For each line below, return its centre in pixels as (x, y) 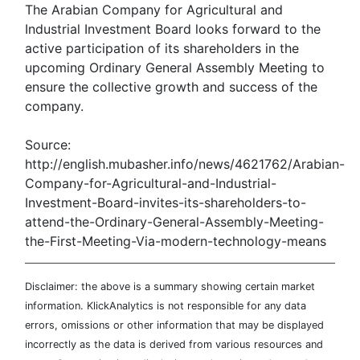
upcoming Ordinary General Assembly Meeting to (175, 67)
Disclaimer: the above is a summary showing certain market (170, 286)
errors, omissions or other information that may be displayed (174, 325)
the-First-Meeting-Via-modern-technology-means (176, 241)
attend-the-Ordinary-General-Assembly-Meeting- (174, 222)
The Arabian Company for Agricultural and (154, 10)
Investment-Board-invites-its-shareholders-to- (166, 202)
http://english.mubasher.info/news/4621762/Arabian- (185, 164)
